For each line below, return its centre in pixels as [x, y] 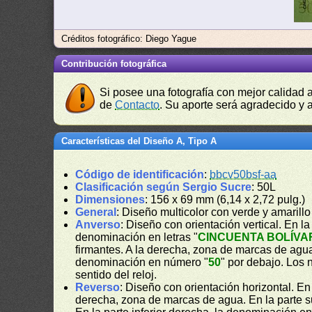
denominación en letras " [137, 237]
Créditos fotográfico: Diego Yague [129, 39]
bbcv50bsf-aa [243, 174]
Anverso [98, 225]
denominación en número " [142, 262]
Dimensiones [110, 200]
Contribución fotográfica [114, 64]
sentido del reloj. [116, 275]
